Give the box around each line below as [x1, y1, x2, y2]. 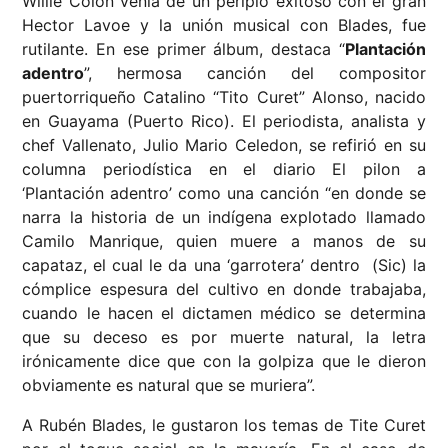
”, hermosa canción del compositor [84, 63, 426, 84]
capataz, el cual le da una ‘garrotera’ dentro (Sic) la [22, 255, 426, 276]
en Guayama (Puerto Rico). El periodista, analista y [22, 111, 426, 132]
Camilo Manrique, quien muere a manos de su [22, 231, 426, 252]
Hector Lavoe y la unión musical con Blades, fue [22, 15, 426, 36]
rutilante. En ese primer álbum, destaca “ [22, 39, 345, 60]
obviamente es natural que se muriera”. [22, 375, 316, 396]
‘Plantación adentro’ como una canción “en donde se [22, 183, 426, 204]
